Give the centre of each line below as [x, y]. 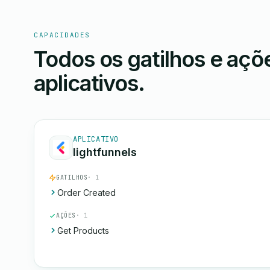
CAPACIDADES [62, 35]
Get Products [83, 231]
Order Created [86, 193]
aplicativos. [89, 83]
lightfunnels [105, 152]
